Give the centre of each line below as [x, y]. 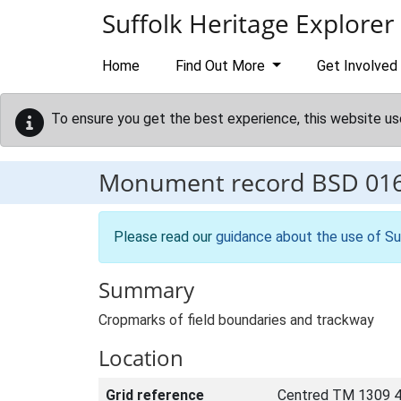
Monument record [205, 182]
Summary [146, 290]
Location [141, 358]
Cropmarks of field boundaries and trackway [236, 320]
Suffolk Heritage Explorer [248, 23]
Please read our [165, 237]
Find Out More [222, 66]
